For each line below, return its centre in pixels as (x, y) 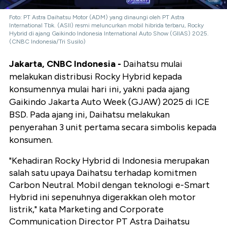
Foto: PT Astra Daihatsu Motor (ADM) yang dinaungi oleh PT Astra (97, 17)
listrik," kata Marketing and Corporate (86, 209)
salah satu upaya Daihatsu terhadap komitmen (103, 173)
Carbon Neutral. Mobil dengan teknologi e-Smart (109, 185)
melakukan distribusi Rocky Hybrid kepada (96, 76)
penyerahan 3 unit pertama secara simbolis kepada (113, 127)
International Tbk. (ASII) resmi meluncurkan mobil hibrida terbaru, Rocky (106, 25)
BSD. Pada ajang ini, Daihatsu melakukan (89, 114)
